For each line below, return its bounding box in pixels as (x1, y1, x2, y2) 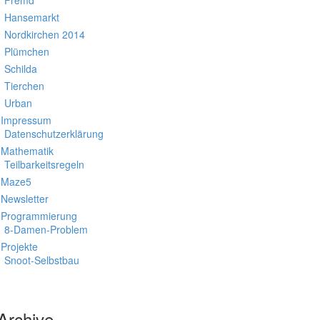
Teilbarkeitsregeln (4, 157, 84, 171)
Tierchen (4, 79, 44, 93)
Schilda (4, 61, 37, 76)
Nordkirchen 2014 (4, 27, 85, 41)
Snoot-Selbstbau (4, 253, 79, 267)
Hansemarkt (4, 10, 59, 24)
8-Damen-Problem (4, 222, 88, 236)
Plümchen (4, 44, 49, 59)
